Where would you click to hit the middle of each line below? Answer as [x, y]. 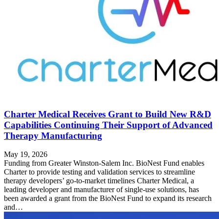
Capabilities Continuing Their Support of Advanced [108, 125]
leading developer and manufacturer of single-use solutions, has [101, 190]
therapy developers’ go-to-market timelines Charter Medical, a [99, 181]
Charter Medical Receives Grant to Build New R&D [108, 114]
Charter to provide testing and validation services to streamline [99, 172]
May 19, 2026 [26, 154]
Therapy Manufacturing [53, 135]
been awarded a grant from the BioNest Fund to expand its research [108, 198]
